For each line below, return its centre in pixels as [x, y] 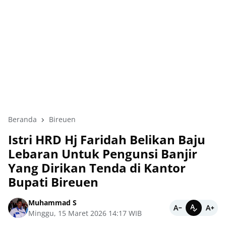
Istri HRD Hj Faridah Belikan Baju [107, 139]
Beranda [22, 119]
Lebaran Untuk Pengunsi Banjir [103, 154]
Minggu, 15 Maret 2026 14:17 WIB [85, 213]
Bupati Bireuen [53, 182]
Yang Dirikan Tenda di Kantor [97, 168]
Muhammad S [52, 203]
